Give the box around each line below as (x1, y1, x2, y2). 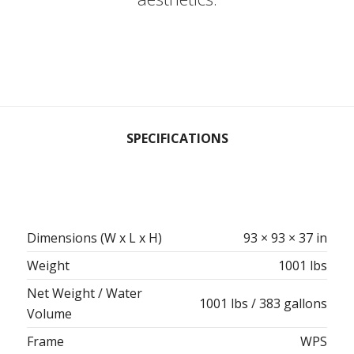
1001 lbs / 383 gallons (199, 295, 327, 312)
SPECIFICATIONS (126, 130, 228, 147)
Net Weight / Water (27, 284, 142, 302)
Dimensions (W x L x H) (27, 229, 162, 247)
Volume (27, 305, 72, 322)
